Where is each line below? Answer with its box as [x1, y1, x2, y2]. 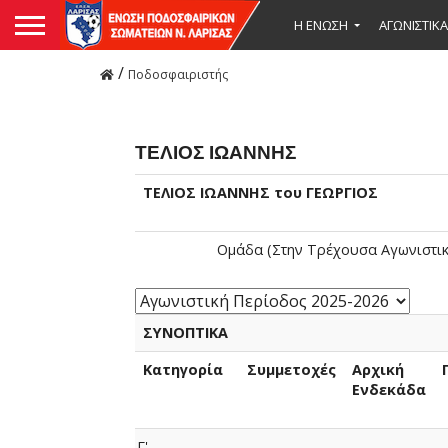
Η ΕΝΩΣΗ [294, 15, 348, 34]
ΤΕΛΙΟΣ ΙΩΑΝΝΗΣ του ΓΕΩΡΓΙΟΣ [142, 183, 378, 202]
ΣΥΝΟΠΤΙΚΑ [142, 323, 228, 342]
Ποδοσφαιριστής [128, 66, 228, 83]
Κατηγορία [142, 360, 223, 379]
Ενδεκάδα [351, 380, 426, 399]
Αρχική [351, 360, 404, 379]
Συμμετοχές [246, 360, 336, 379]
